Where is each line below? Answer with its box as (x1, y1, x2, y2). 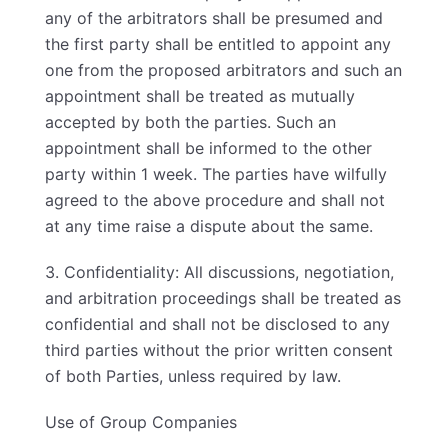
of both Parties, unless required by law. (45, 366, 341, 386)
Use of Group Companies (45, 412, 237, 432)
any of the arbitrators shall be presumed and (45, 8, 383, 28)
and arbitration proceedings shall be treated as (45, 288, 401, 308)
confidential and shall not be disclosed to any (45, 314, 390, 334)
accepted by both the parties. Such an (45, 112, 336, 132)
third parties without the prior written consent (45, 340, 393, 360)
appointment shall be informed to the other (45, 138, 372, 158)
